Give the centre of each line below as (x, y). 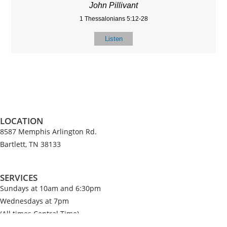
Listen (113, 39)
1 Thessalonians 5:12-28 (113, 19)
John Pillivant (113, 6)
